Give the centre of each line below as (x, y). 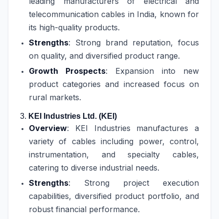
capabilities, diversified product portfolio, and (114, 196)
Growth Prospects (67, 71)
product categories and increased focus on (114, 84)
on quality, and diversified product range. (104, 56)
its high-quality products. (74, 27)
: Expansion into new (152, 71)
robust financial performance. (84, 209)
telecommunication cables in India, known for (114, 14)
